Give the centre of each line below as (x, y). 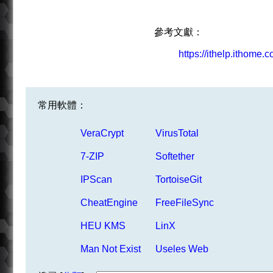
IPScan (96, 179)
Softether (175, 156)
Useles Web (182, 249)
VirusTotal (177, 133)
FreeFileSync (185, 203)
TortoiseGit (179, 179)
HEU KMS (103, 226)
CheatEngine (109, 203)
